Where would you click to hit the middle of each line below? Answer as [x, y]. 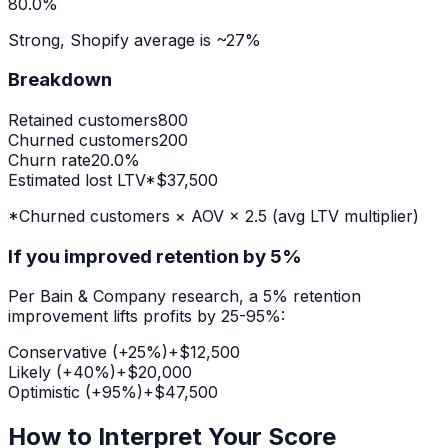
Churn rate [49, 159]
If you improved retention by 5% [155, 256]
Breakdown [60, 80]
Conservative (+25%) [88, 352]
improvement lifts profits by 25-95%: [146, 316]
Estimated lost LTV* [82, 179]
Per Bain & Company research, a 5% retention [184, 296]
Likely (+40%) [62, 372]
